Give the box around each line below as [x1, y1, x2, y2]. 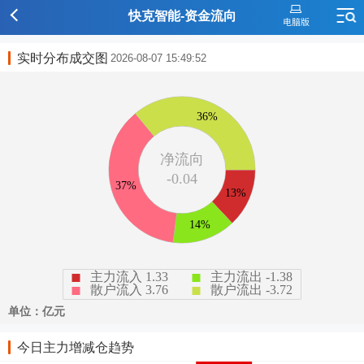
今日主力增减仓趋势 [17, 340, 134, 354]
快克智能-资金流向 [128, 9, 236, 23]
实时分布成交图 [17, 50, 108, 65]
